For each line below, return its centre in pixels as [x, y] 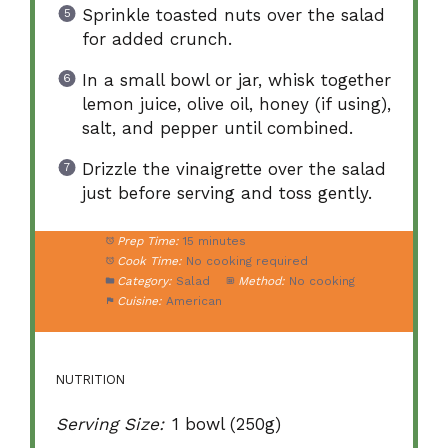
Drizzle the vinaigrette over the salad [233, 169]
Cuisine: [139, 300]
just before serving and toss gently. [226, 193]
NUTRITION [91, 380]
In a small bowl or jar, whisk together [236, 80]
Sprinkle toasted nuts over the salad [233, 15]
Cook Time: [149, 260]
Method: [261, 280]
